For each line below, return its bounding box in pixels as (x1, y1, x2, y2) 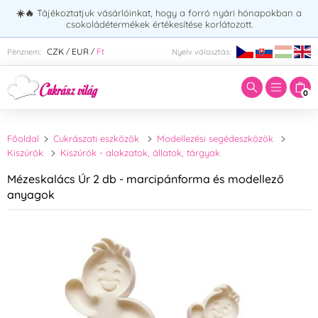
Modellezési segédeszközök (156, 133, 273, 145)
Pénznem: (7, 46, 41, 57)
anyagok (7, 187, 55, 202)
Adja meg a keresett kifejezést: (14, 33, 194, 49)
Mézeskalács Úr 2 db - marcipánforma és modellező (7, 171, 284, 186)
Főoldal (7, 133, 39, 145)
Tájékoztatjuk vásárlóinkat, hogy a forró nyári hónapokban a (37, 7, 302, 18)
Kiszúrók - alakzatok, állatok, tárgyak (60, 147, 221, 159)
